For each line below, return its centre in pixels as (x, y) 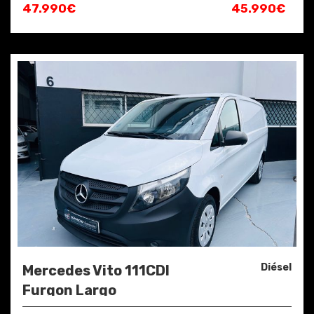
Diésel (276, 268)
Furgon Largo (69, 291)
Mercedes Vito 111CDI (96, 271)
